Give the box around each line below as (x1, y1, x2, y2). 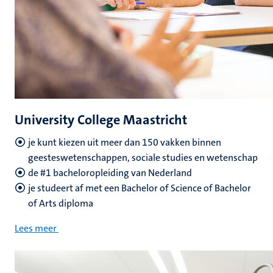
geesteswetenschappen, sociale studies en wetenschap (28, 151, 258, 164)
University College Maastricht (15, 111, 187, 129)
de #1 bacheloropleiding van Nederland (28, 166, 192, 179)
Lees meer (15, 222, 57, 235)
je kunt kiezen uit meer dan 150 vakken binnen (28, 136, 221, 149)
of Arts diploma (28, 197, 93, 210)
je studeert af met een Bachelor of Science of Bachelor (28, 182, 251, 194)
